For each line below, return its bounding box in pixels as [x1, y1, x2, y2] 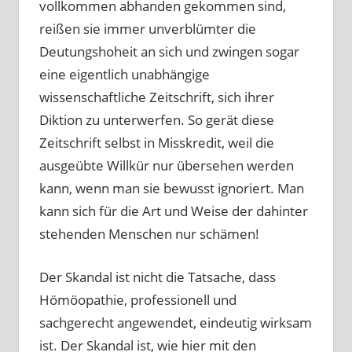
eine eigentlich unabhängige [38, 65, 210, 84]
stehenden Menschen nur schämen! [38, 225, 259, 244]
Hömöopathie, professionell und [38, 290, 236, 309]
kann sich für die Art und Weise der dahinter [38, 202, 308, 221]
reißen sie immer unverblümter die [38, 20, 256, 38]
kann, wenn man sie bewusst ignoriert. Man [38, 179, 304, 198]
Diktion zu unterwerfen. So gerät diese [38, 111, 274, 130]
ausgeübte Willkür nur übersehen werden [38, 156, 294, 175]
